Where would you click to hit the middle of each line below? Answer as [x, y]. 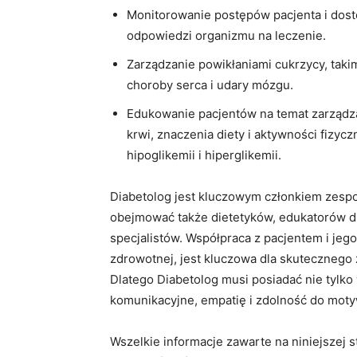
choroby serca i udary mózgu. [210, 84]
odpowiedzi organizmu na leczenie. [226, 35]
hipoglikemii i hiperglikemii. [204, 155]
